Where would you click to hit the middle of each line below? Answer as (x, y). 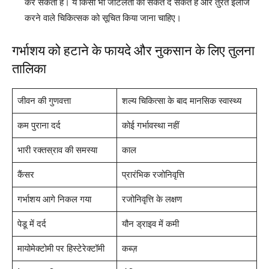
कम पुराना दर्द (39, 125)
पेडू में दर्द (32, 224)
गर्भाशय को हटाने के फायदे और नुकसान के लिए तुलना (133, 51)
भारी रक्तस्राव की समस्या (57, 150)
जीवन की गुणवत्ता (44, 101)
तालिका (29, 69)
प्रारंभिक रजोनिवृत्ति (153, 174)
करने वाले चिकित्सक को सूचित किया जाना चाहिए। (103, 18)
